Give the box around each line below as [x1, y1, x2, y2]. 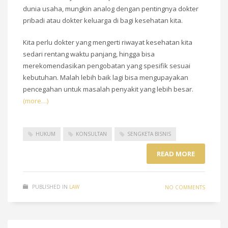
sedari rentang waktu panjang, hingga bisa [23, 49, 155, 59]
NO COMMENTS [165, 184, 205, 191]
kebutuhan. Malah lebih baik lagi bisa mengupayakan [23, 73, 188, 82]
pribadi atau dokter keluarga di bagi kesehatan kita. [23, 16, 183, 25]
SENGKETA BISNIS [127, 130, 171, 138]
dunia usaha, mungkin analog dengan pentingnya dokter [23, 4, 198, 14]
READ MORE [157, 149, 195, 159]
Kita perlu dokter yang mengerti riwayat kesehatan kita [23, 38, 192, 47]
